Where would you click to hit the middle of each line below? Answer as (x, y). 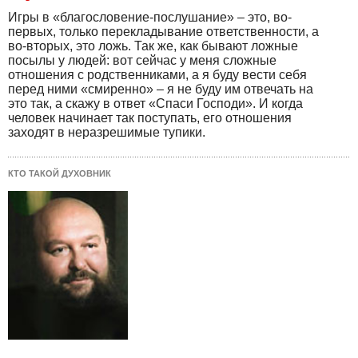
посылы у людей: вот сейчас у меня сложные (142, 61)
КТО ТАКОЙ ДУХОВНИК (60, 174)
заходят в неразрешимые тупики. (107, 133)
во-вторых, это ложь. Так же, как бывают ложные (153, 46)
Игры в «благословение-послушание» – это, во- (150, 18)
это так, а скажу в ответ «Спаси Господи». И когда (155, 104)
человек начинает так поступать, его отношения (150, 118)
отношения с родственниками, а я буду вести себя (157, 75)
